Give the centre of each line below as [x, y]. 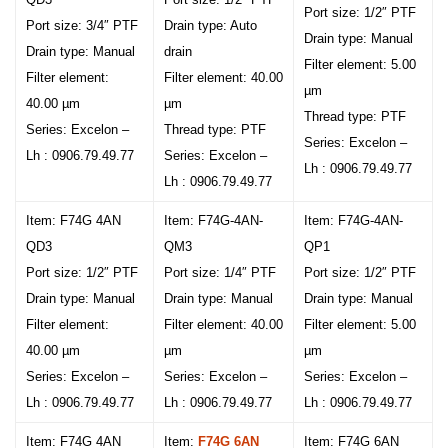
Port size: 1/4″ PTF [220, 272]
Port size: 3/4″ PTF [82, 25]
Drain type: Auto [210, 25]
